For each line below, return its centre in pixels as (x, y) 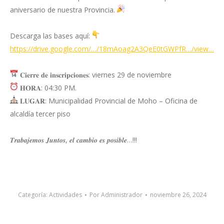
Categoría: (33, 195)
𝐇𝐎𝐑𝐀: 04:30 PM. (47, 88)
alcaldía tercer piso (40, 114)
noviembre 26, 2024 (178, 195)
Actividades (65, 195)
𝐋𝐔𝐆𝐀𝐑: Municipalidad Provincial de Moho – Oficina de (108, 101)
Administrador (121, 195)
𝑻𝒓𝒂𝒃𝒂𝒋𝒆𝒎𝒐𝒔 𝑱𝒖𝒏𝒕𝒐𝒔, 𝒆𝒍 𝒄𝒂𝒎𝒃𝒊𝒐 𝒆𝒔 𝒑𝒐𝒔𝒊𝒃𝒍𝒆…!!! (73, 140)
